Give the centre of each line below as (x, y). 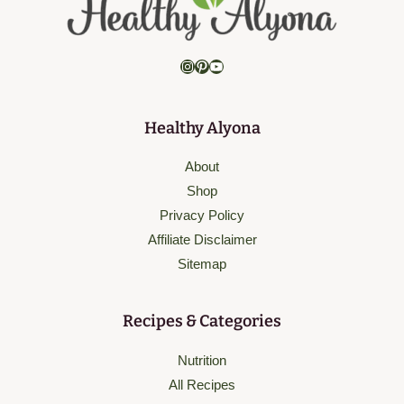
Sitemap (202, 264)
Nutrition (202, 360)
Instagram (211, 64)
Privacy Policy (202, 216)
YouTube (237, 64)
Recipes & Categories (202, 321)
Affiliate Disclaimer (202, 240)
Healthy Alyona (202, 128)
